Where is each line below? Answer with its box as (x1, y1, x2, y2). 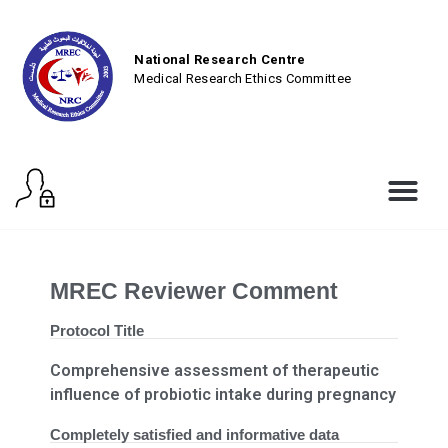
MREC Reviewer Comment (50, 277, 338, 304)
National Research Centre (134, 51, 306, 67)
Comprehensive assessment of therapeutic (50, 360, 379, 380)
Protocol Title (50, 321, 144, 339)
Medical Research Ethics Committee (134, 71, 352, 87)
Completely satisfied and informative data (50, 425, 339, 443)
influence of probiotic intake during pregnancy (50, 384, 396, 404)
